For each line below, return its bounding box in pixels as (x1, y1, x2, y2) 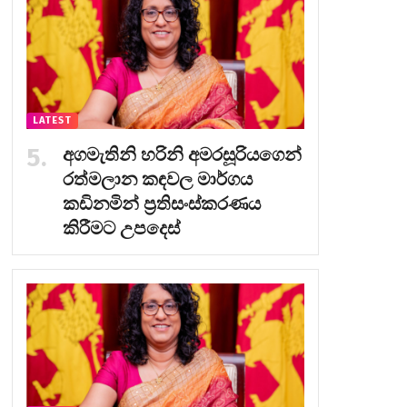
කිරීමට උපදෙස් (62, 216, 180, 239)
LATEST (32, 114, 72, 126)
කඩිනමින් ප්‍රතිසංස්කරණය (62, 192, 261, 214)
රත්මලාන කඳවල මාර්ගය (62, 167, 253, 190)
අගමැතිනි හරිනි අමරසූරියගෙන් (62, 143, 302, 165)
